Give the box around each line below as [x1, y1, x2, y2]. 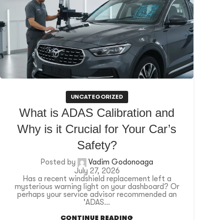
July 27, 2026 [74, 166, 120, 175]
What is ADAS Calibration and [19, 106, 174, 119]
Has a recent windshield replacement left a [22, 174, 171, 183]
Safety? [77, 138, 117, 152]
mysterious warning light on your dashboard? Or [14, 182, 179, 191]
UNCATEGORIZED [70, 93, 123, 100]
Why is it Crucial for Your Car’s [17, 122, 176, 136]
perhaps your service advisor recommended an [17, 190, 177, 199]
